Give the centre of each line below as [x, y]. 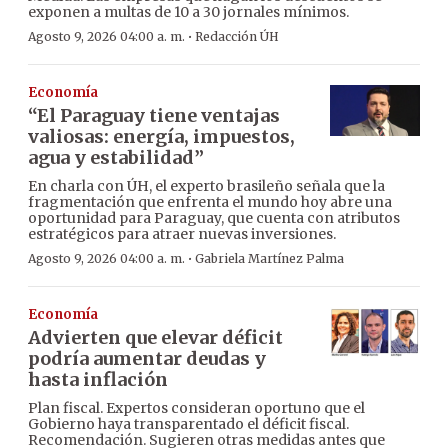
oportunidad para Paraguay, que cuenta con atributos [214, 218]
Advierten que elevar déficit [155, 338]
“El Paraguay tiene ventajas [154, 116]
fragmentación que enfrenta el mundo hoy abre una [210, 202]
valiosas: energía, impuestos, [161, 137]
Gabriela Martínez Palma [269, 259]
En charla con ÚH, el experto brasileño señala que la [206, 186]
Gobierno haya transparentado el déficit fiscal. [188, 424]
